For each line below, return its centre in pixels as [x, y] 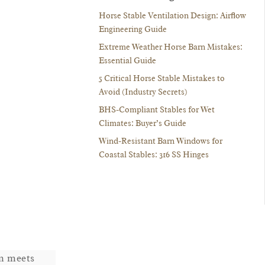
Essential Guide [128, 61]
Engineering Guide [133, 30]
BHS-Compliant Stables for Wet [157, 110]
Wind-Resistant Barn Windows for [161, 141]
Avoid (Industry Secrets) [143, 92]
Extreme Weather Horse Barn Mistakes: [171, 47]
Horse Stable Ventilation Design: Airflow [173, 16]
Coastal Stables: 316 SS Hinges [154, 155]
